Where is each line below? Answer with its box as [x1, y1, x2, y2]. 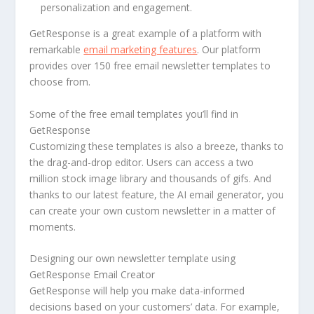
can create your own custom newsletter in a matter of [29, 203, 276, 217]
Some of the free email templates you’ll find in [29, 107, 239, 121]
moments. [29, 219, 76, 233]
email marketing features [83, 43, 198, 57]
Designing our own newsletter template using [29, 252, 236, 266]
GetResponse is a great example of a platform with [29, 27, 262, 41]
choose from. [29, 75, 94, 89]
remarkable [29, 43, 84, 57]
